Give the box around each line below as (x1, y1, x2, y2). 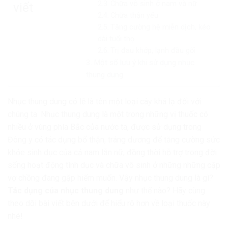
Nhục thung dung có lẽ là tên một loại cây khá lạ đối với (8, 96, 202, 106)
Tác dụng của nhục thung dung (8, 185, 124, 195)
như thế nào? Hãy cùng (124, 185, 205, 195)
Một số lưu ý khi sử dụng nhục (94, 58, 195, 68)
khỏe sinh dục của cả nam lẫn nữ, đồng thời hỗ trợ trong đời (8, 147, 217, 157)
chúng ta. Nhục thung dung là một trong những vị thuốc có (8, 109, 208, 119)
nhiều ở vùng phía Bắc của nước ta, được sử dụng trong (8, 122, 202, 132)
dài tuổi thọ (97, 35, 134, 44)
